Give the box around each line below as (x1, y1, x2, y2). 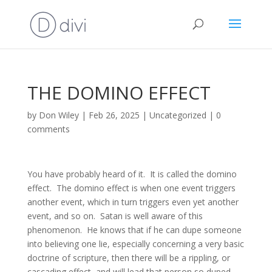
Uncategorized (149, 109, 206, 121)
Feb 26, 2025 (88, 109, 140, 121)
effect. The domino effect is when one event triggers (27, 182, 236, 194)
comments (27, 123, 70, 135)
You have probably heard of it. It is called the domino (27, 168, 237, 180)
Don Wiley (38, 109, 79, 121)
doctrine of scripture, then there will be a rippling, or (27, 252, 230, 263)
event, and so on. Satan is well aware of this (27, 210, 203, 222)
